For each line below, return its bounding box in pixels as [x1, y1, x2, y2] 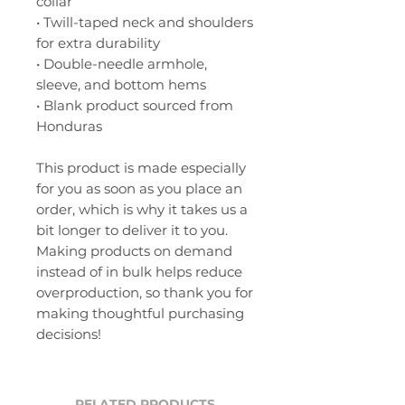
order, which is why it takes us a [36, 200, 248, 218]
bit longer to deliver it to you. [36, 221, 228, 239]
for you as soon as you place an [36, 179, 242, 197]
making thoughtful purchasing [36, 304, 244, 322]
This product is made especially [36, 158, 246, 176]
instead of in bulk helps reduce [36, 262, 242, 280]
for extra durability [36, 33, 160, 52]
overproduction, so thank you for [36, 283, 253, 301]
